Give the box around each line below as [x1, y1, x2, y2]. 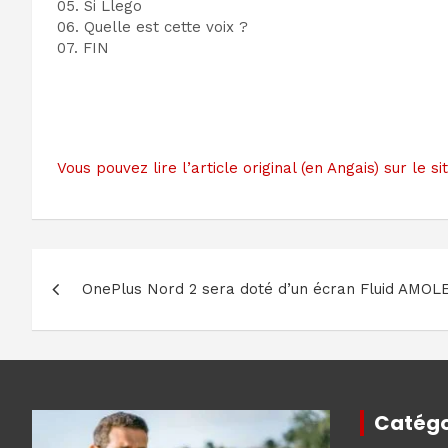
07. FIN [57, 39, 109, 57]
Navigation [31, 246, 204, 291]
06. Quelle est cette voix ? [57, 18, 248, 36]
